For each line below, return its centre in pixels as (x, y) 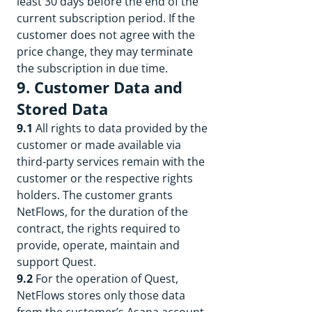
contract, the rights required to (99, 228)
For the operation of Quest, (107, 279)
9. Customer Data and (100, 87)
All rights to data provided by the (122, 128)
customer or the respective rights (105, 178)
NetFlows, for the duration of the (102, 212)
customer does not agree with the (106, 35)
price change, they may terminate (105, 52)
